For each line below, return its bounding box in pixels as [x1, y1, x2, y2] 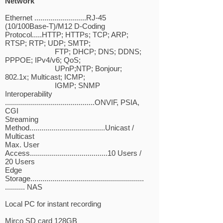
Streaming [5, 115, 38, 123]
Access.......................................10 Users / [5, 149, 141, 157]
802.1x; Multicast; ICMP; [5, 73, 85, 81]
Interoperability [5, 90, 52, 98]
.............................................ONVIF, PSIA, [5, 98, 139, 107]
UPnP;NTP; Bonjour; [5, 64, 122, 73]
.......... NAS [5, 183, 42, 191]
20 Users [5, 157, 35, 166]
